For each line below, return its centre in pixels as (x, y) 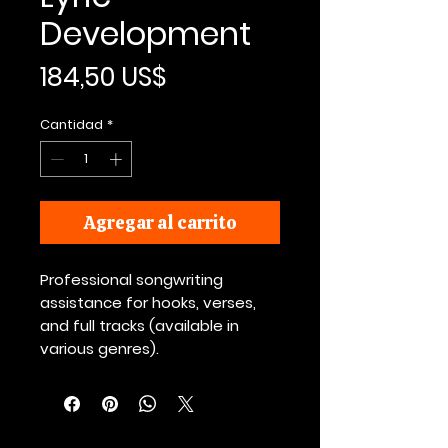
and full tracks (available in (139, 325)
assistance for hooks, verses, (148, 302)
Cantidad (71, 124)
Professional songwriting (131, 279)
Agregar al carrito (160, 222)
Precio (205, 76)
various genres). (99, 348)
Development (145, 33)
